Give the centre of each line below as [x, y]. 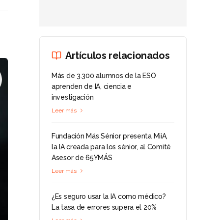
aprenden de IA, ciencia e [92, 86]
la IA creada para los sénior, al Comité [111, 147]
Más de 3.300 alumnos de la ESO [104, 76]
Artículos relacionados [118, 55]
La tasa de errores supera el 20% [104, 207]
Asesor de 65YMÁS [82, 158]
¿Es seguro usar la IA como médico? [109, 196]
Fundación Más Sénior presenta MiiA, [110, 136]
